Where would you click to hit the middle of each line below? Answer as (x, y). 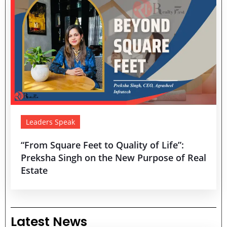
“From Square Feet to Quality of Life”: (102, 145)
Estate (34, 171)
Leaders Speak (50, 122)
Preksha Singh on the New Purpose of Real (113, 158)
